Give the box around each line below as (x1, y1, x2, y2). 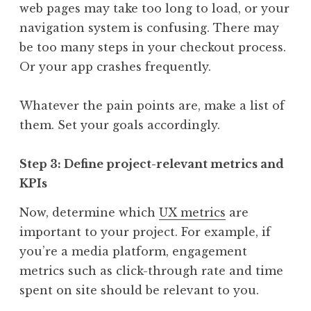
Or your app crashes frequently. (19, 59, 215, 74)
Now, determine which (19, 205, 159, 219)
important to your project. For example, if (19, 224, 271, 239)
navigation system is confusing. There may (19, 20, 279, 35)
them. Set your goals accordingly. (19, 117, 220, 132)
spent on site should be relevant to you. (19, 283, 262, 297)
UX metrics (159, 205, 226, 219)
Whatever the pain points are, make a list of (19, 98, 285, 112)
